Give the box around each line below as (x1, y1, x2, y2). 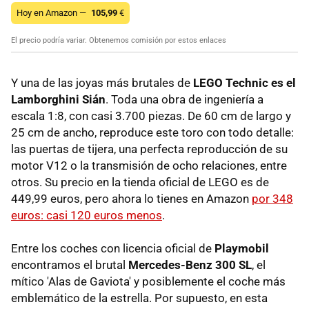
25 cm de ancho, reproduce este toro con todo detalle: (11, 125, 294, 139)
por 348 (252, 191, 293, 206)
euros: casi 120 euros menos (11, 208, 162, 222)
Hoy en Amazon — (17, 7, 88, 18)
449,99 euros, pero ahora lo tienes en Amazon (11, 191, 252, 206)
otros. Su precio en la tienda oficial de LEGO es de (11, 175, 269, 189)
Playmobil (215, 241, 269, 255)
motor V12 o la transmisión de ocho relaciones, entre (11, 158, 287, 172)
